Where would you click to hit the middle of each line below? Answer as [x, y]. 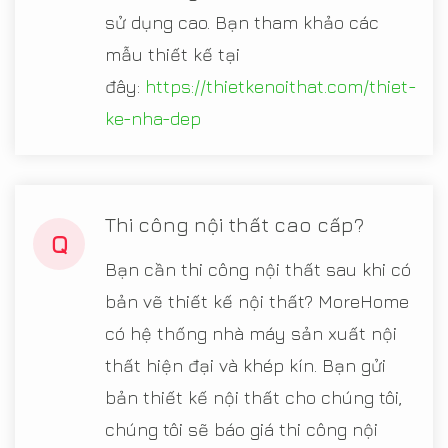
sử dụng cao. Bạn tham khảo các [242, 23]
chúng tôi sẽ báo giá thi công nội [241, 430]
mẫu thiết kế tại [172, 55]
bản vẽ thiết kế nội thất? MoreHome [257, 302]
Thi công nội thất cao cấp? [234, 225]
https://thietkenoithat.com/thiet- [281, 87]
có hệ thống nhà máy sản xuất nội [251, 334]
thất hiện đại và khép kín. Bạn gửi [245, 366]
